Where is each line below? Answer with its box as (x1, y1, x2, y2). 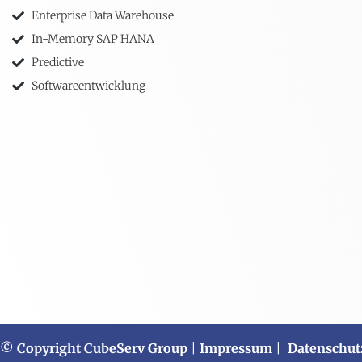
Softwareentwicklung (31, 78, 145, 94)
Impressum (200, 340, 272, 357)
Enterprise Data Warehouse (31, 8, 174, 23)
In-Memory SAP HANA (31, 32, 154, 47)
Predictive (31, 55, 84, 70)
